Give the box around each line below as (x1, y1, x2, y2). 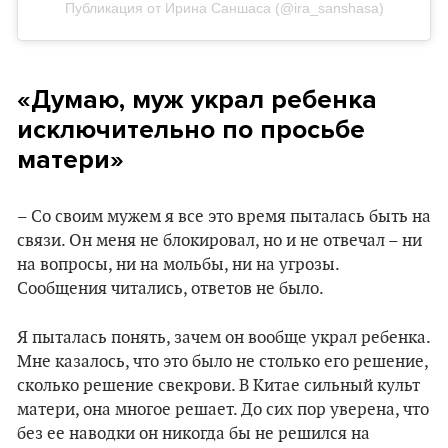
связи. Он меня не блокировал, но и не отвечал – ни (17, 231, 422, 252)
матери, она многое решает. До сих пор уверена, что (17, 400, 429, 421)
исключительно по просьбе (17, 114, 365, 146)
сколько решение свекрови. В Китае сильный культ (17, 376, 420, 397)
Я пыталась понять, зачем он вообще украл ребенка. (17, 328, 430, 349)
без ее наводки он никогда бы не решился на (17, 424, 370, 445)
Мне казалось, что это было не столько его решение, (17, 352, 428, 373)
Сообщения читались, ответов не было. (17, 279, 324, 300)
